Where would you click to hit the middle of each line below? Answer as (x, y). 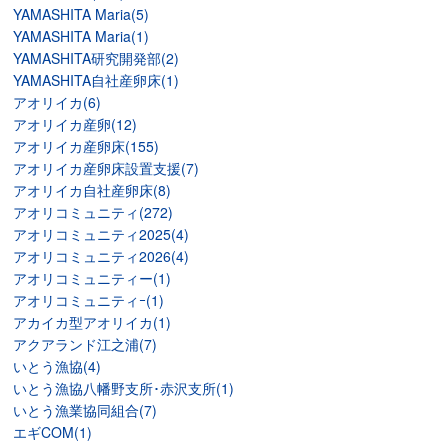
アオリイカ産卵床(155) (86, 146)
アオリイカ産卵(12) (75, 124)
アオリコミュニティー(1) (92, 278)
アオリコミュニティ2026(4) (101, 256)
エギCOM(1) (53, 432)
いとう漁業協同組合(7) (85, 410)
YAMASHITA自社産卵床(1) (96, 80)
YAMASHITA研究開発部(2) (96, 58)
